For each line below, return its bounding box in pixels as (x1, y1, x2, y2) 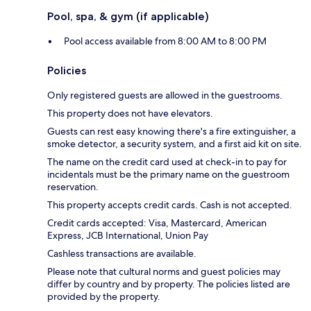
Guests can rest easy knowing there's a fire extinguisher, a (47, 124, 296, 137)
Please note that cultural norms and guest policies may (47, 264, 280, 278)
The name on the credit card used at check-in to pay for (47, 155, 287, 168)
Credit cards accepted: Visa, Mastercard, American (47, 216, 267, 229)
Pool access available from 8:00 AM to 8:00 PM (64, 34, 267, 47)
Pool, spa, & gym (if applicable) (47, 9, 209, 23)
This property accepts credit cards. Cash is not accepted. (47, 198, 292, 211)
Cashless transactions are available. (47, 246, 196, 260)
